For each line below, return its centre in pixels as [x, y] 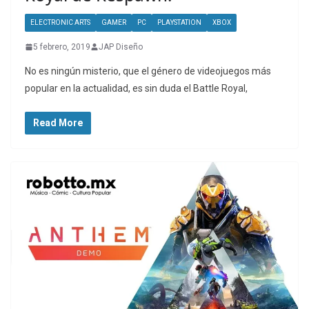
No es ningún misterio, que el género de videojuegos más [148, 71]
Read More [58, 122]
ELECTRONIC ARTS [60, 22]
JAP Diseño [121, 47]
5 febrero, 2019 [62, 47]
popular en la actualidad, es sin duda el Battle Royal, [136, 88]
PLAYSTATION [179, 22]
